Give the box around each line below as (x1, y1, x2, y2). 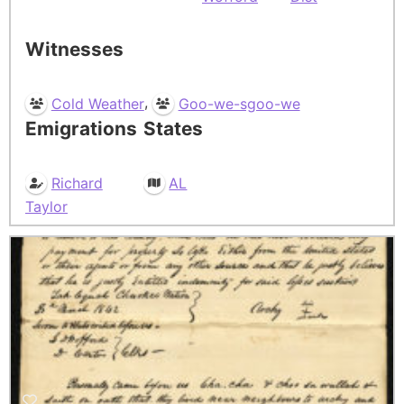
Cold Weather (50, 95, 144, 114)
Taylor (25, 197, 68, 216)
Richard (50, 173, 103, 192)
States (142, 117, 203, 141)
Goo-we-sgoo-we (178, 95, 300, 114)
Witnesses (25, 38, 124, 61)
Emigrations (25, 117, 137, 141)
